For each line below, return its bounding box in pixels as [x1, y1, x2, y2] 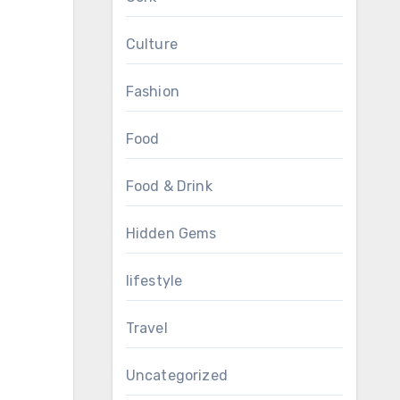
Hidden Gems [125, 225, 217, 242]
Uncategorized [125, 367, 229, 384]
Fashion [125, 83, 179, 100]
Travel [125, 320, 168, 337]
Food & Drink [125, 178, 212, 195]
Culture [125, 36, 178, 53]
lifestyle [125, 272, 183, 289]
